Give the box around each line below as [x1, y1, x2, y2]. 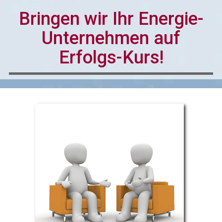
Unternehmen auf [42, 28, 180, 49]
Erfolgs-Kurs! [58, 47, 164, 68]
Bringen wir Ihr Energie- [18, 8, 204, 30]
